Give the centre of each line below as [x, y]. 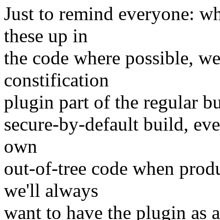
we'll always [51, 191]
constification [56, 80]
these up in [46, 36]
